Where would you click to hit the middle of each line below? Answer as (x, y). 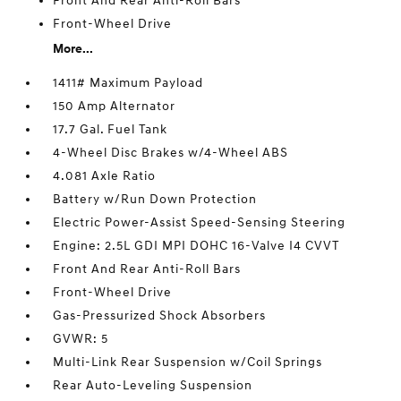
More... (73, 49)
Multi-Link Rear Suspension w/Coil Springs (188, 362)
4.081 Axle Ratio (105, 176)
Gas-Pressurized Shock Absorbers (160, 316)
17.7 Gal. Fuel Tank (111, 129)
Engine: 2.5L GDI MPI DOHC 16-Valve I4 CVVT (196, 246)
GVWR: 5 (81, 339)
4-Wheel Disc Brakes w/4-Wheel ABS (171, 153)
